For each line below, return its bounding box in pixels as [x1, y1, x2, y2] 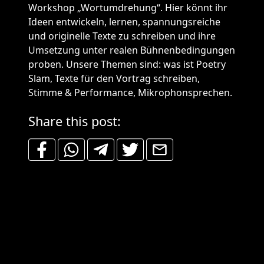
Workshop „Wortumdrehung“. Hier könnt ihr [28, 1, 227, 14]
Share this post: [28, 113, 128, 130]
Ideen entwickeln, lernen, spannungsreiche [28, 15, 220, 28]
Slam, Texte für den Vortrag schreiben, [28, 72, 200, 85]
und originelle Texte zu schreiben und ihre [28, 29, 216, 42]
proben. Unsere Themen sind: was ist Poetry [28, 58, 226, 71]
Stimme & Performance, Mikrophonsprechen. [28, 86, 232, 99]
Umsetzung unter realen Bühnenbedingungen [28, 44, 235, 57]
